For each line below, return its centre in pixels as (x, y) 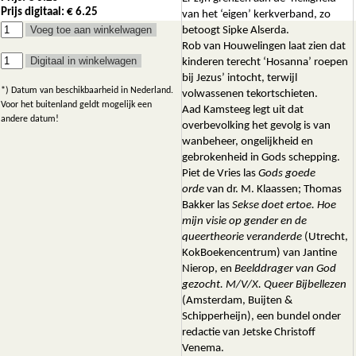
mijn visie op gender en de (244, 221)
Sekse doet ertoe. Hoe (284, 205)
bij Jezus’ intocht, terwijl (240, 78)
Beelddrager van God (285, 269)
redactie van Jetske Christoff (249, 333)
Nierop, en (208, 269)
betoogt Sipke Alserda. (236, 31)
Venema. (203, 348)
